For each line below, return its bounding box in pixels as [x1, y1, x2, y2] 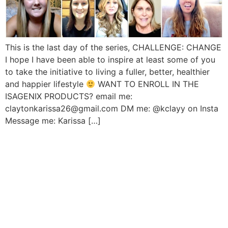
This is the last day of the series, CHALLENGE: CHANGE [5, 42, 221, 53]
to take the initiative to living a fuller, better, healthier [5, 67, 210, 77]
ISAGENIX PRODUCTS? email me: [5, 91, 132, 102]
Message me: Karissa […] [5, 116, 101, 126]
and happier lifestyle [5, 79, 86, 90]
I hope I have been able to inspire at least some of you [5, 54, 215, 65]
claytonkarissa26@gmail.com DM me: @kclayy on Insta [5, 103, 218, 114]
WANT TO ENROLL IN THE [95, 79, 199, 90]
